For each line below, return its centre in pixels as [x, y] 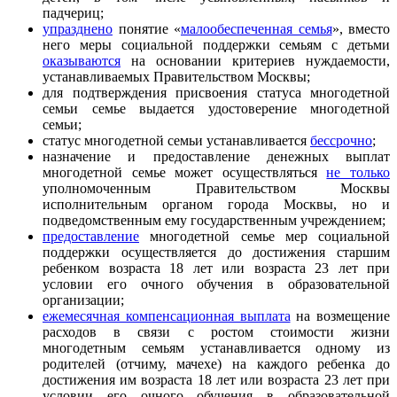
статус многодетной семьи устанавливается [176, 141]
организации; [83, 300]
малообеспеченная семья [257, 29]
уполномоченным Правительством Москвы [216, 189]
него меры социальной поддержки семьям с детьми [216, 45]
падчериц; [73, 13]
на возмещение [340, 316]
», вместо [361, 29]
